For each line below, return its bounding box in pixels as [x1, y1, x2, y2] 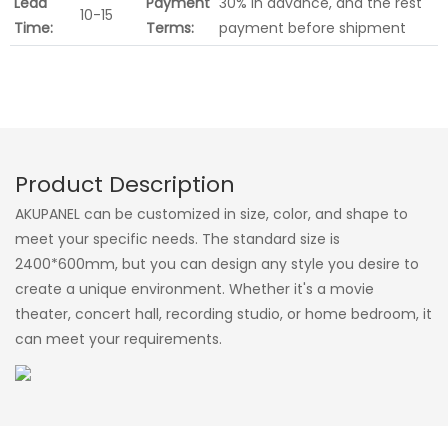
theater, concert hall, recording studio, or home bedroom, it [15, 303, 432, 324]
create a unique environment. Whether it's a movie [15, 278, 374, 299]
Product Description [15, 169, 235, 201]
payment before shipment [219, 17, 407, 38]
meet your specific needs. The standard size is [15, 228, 340, 249]
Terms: [146, 17, 195, 38]
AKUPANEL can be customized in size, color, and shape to [15, 203, 408, 224]
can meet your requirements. [15, 328, 222, 349]
